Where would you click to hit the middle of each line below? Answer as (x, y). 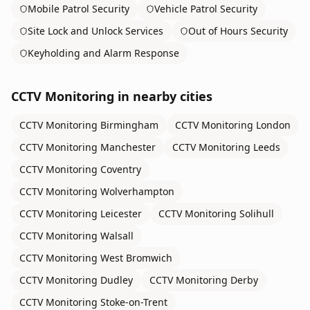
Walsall (117, 236)
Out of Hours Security (238, 31)
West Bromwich (136, 258)
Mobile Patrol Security (79, 9)
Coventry (121, 169)
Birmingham (129, 125)
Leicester (121, 213)
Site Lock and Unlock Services (95, 31)
